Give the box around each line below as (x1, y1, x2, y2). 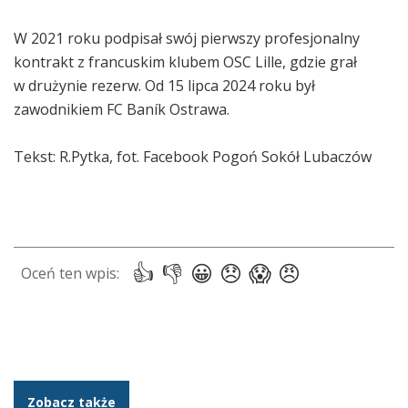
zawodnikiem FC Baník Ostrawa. (14, 99, 229, 120)
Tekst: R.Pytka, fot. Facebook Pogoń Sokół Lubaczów (14, 147, 372, 168)
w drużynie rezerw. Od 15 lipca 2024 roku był (14, 76, 315, 97)
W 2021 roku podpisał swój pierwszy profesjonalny (14, 28, 360, 49)
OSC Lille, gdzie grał (223, 52, 357, 73)
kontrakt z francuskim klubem (14, 52, 223, 73)
